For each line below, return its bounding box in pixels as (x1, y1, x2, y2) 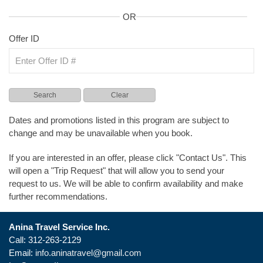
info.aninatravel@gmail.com (35, 248, 141, 258)
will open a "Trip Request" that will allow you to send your (9, 166, 224, 176)
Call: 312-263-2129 (9, 235, 81, 245)
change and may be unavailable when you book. (9, 128, 193, 138)
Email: (9, 248, 35, 258)
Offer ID (9, 33, 39, 43)
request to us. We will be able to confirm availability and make (9, 178, 243, 188)
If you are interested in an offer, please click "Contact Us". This (9, 153, 247, 163)
